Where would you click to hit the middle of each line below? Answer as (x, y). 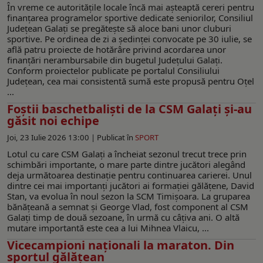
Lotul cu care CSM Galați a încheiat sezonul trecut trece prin (127, 154)
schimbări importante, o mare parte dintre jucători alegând (126, 164)
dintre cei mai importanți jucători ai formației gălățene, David (131, 185)
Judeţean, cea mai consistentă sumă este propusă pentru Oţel (131, 81)
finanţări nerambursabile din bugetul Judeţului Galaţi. (115, 60)
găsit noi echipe (53, 120)
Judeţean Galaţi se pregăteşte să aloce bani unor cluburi (119, 28)
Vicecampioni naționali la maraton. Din (121, 245)
